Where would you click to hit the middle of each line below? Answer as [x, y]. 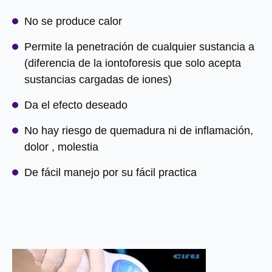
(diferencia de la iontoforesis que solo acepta [133, 63]
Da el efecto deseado [76, 105]
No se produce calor [73, 21]
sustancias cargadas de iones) [98, 80]
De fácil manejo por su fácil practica [110, 172]
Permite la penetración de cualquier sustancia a [139, 47]
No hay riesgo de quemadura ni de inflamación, [139, 131]
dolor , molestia [61, 147]
